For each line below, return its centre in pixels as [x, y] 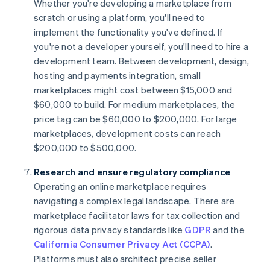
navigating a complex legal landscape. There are [134, 201]
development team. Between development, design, [142, 61]
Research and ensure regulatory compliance [132, 172]
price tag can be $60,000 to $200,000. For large [136, 119]
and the [228, 230]
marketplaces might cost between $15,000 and [133, 90]
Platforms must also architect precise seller [125, 259]
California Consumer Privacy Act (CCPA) [122, 244]
